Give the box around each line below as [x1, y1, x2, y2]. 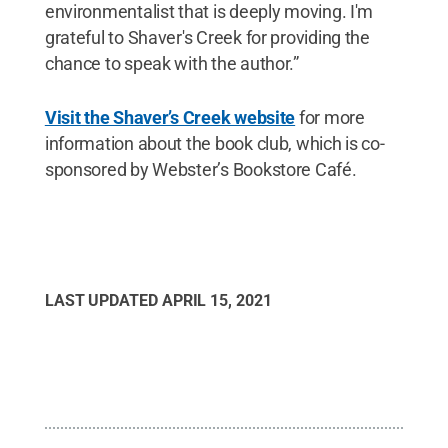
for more [295, 106, 365, 128]
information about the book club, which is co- [44, 132, 385, 154]
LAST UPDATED [44, 290, 162, 310]
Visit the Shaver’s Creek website [44, 106, 296, 128]
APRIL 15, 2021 [161, 290, 272, 310]
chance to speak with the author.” [44, 52, 299, 74]
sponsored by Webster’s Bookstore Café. [44, 158, 357, 180]
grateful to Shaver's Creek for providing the [44, 26, 370, 48]
